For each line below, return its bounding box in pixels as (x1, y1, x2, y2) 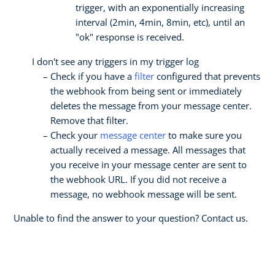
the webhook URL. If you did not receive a (50, 172, 227, 185)
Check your (50, 128, 100, 141)
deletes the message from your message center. (50, 99, 252, 112)
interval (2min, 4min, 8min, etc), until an (76, 15, 245, 28)
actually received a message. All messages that (50, 143, 246, 156)
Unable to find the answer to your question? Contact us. (14, 211, 248, 224)
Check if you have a (50, 69, 134, 82)
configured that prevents (154, 69, 260, 82)
